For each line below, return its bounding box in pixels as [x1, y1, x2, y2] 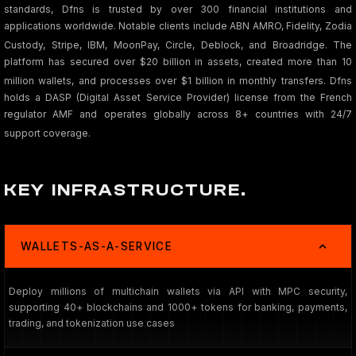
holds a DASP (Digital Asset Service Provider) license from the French [4, 91, 352, 103]
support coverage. [4, 127, 91, 139]
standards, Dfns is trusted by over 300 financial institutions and [4, 3, 352, 15]
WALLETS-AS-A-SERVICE [21, 240, 173, 253]
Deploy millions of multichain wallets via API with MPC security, [9, 285, 347, 297]
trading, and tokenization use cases [9, 317, 175, 329]
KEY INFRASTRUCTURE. [4, 180, 248, 200]
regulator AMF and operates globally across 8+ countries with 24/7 [4, 108, 352, 120]
